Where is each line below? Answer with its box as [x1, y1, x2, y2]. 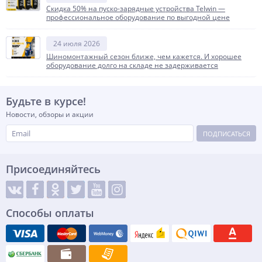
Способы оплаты [6, 206, 94, 220]
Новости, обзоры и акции [6, 109, 94, 120]
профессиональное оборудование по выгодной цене [46, 12, 230, 23]
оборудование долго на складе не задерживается [46, 60, 218, 71]
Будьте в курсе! [6, 94, 86, 109]
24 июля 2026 [53, 39, 100, 49]
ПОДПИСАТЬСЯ [202, 129, 250, 138]
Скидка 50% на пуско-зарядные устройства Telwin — [46, 4, 225, 14]
